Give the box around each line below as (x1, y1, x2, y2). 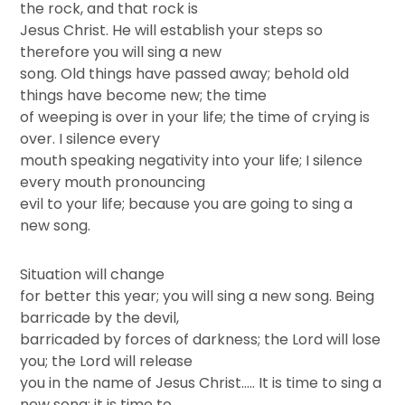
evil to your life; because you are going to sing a (20, 193, 353, 214)
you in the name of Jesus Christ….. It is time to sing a (20, 372, 382, 393)
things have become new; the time (20, 85, 268, 106)
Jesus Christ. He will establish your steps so (20, 20, 324, 41)
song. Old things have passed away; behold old (20, 63, 350, 84)
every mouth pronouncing (20, 172, 206, 193)
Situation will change (20, 264, 165, 285)
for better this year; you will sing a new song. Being (20, 286, 375, 306)
